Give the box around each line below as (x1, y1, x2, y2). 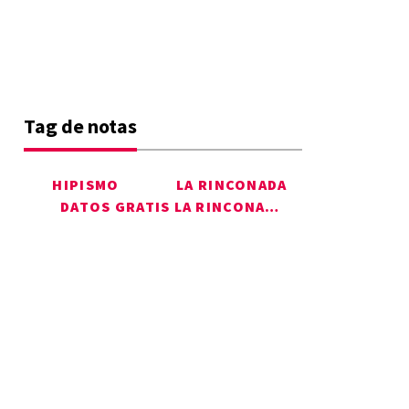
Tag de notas (24, 113, 137, 140)
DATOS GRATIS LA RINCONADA (265, 197, 279, 216)
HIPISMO (52, 175, 120, 194)
